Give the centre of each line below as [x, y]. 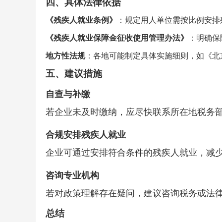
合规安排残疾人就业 [86, 135]
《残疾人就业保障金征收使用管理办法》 [117, 38]
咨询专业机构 [72, 175]
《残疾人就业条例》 [81, 20]
